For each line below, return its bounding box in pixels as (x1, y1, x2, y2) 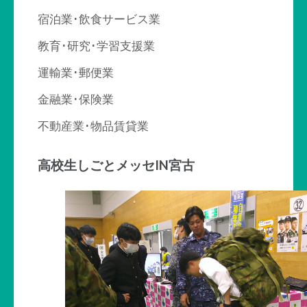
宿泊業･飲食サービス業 (38, 12, 160, 27)
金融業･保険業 (38, 92, 114, 107)
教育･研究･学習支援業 (38, 38, 155, 53)
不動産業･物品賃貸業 (38, 119, 149, 134)
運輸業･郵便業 (38, 65, 114, 80)
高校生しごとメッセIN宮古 (38, 157, 195, 173)
